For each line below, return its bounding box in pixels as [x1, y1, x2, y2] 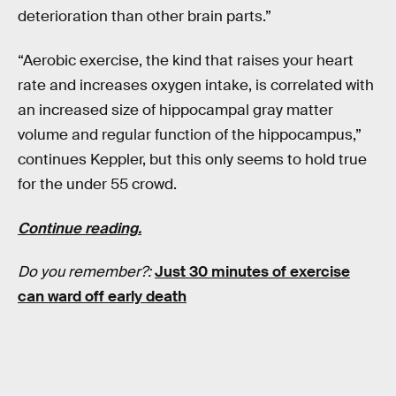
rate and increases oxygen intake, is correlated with [18, 76, 374, 95]
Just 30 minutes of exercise [155, 263, 350, 282]
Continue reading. [18, 218, 141, 238]
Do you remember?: [18, 263, 155, 282]
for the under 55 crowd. [18, 175, 177, 194]
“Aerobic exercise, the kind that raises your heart [18, 51, 354, 71]
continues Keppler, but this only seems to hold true [18, 150, 367, 170]
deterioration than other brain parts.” [18, 7, 271, 27]
